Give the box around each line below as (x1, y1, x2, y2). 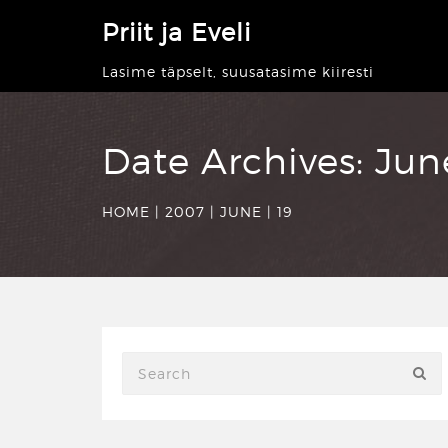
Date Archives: (102, 139, 375, 183)
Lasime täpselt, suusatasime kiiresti (102, 63, 374, 80)
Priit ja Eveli (102, 18, 251, 47)
